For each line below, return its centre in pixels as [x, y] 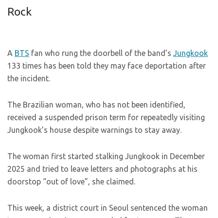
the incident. [29, 78]
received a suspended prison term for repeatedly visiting [106, 117]
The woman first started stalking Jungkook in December [106, 156]
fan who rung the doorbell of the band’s [101, 53]
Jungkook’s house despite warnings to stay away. [94, 130]
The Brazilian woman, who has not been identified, [96, 105]
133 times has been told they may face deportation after [107, 66]
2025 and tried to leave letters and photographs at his [102, 169]
